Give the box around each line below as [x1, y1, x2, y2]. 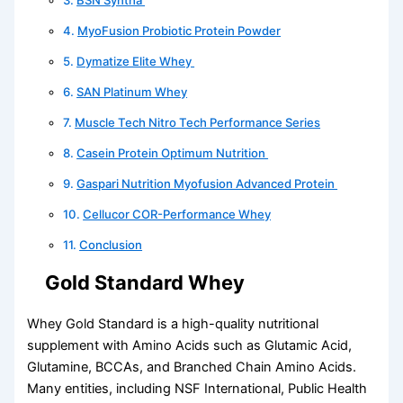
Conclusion [79, 237, 143, 252]
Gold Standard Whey [45, 270, 246, 294]
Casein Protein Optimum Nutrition [76, 145, 269, 160]
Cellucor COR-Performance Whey [83, 206, 272, 221]
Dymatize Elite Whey [76, 53, 195, 68]
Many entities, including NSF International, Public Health [27, 380, 368, 397]
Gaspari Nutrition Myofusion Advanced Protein [76, 175, 338, 191]
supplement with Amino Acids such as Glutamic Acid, [27, 336, 353, 354]
